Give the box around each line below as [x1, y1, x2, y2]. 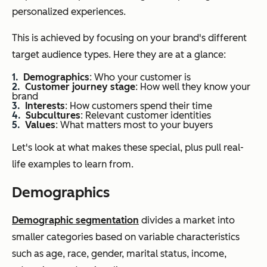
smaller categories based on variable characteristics [12, 231, 240, 243]
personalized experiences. [12, 6, 126, 18]
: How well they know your [135, 81, 250, 93]
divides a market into [139, 215, 235, 226]
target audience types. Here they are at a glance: [12, 49, 226, 61]
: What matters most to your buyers [55, 119, 213, 131]
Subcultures [26, 110, 80, 122]
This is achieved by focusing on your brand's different [12, 32, 247, 44]
